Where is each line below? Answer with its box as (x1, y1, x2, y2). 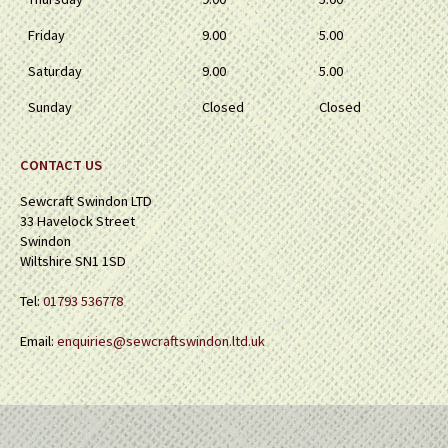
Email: (20, 332, 57, 351)
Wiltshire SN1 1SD (20, 252, 126, 271)
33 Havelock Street (20, 212, 135, 231)
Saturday (28, 62, 82, 81)
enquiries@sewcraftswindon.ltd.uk (57, 332, 265, 351)
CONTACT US (20, 156, 102, 175)
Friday (28, 26, 65, 45)
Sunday (28, 98, 72, 117)
